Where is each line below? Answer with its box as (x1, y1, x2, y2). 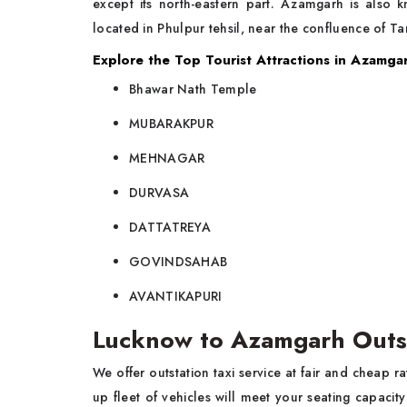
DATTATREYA (129, 218, 211, 237)
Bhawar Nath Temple (129, 80, 257, 99)
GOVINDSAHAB (129, 253, 228, 272)
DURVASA (129, 184, 190, 203)
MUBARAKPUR (129, 114, 218, 134)
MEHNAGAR (129, 149, 209, 168)
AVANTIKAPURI (129, 287, 223, 306)
